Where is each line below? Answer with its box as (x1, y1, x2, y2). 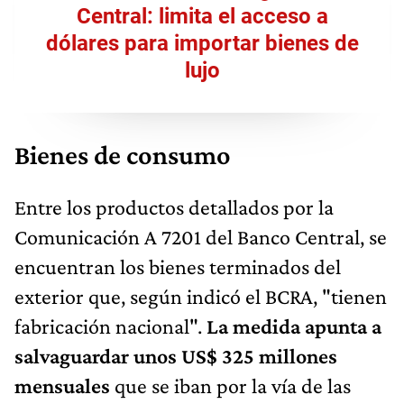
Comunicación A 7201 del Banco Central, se (14, 224, 387, 249)
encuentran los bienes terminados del (14, 253, 341, 279)
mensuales (14, 372, 110, 398)
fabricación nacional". (14, 313, 207, 338)
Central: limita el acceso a (76, 3, 328, 29)
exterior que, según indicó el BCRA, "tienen (14, 283, 387, 308)
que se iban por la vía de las (110, 372, 351, 398)
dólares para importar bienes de (45, 30, 359, 56)
